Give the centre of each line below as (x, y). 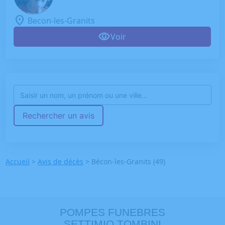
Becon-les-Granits (62, 21)
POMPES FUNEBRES (113, 212)
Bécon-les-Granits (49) (129, 162)
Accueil (18, 162)
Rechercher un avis (59, 116)
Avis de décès (61, 162)
